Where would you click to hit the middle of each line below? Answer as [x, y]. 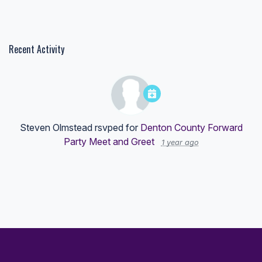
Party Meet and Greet [109, 142]
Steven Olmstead [56, 127]
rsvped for [116, 127]
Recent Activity [37, 49]
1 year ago [180, 142]
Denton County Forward [191, 127]
